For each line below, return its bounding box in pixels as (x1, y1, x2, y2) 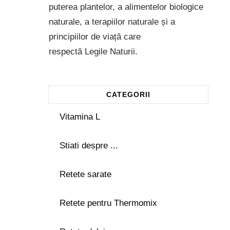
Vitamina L (59, 111, 100, 122)
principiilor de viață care (48, 31, 141, 42)
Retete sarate (59, 169, 111, 179)
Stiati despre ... (59, 140, 118, 150)
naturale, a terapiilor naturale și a (48, 16, 175, 27)
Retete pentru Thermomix (59, 198, 157, 208)
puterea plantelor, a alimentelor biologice (48, 2, 203, 12)
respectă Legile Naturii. (48, 46, 138, 56)
